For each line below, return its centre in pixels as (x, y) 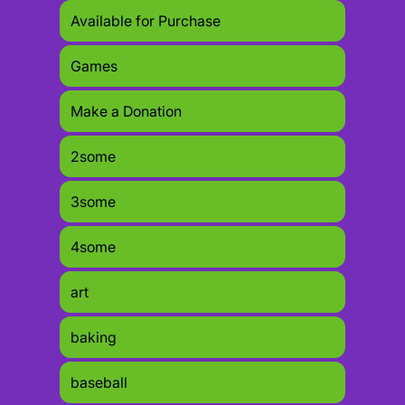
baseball (99, 383)
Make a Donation (126, 112)
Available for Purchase (146, 21)
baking (94, 338)
